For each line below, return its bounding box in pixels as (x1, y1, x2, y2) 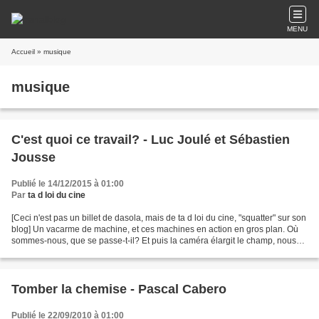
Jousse (11, 150, 56, 164)
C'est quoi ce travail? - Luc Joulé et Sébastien (11, 132, 290, 147)
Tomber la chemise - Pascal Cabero (11, 282, 226, 296)
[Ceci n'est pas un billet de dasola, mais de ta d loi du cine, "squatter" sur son (11, 213, 306, 223)
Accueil (11, 48, 35, 56)
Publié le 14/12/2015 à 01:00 (11, 179, 124, 189)
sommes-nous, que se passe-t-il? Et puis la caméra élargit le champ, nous (11, 236, 296, 246)
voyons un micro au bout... (11, 247, 113, 257)
